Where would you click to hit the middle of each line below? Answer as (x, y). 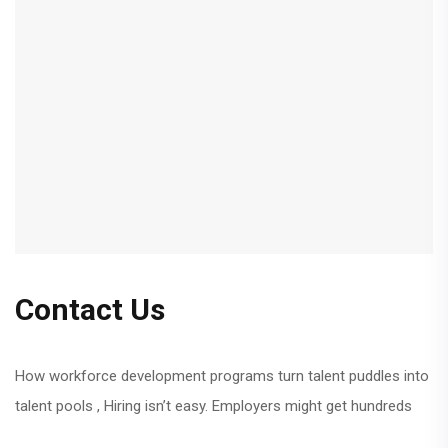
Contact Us (90, 309)
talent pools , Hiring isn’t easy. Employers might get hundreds (213, 406)
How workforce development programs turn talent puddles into (222, 376)
